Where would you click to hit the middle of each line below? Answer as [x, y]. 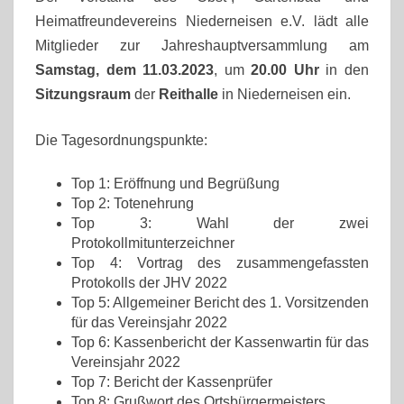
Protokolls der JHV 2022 [149, 283]
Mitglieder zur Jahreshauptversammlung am [202, 46]
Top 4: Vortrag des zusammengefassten [220, 263]
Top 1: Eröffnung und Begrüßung [175, 184]
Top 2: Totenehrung [133, 203]
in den [344, 70]
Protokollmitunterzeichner [153, 243]
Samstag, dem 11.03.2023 [125, 70]
